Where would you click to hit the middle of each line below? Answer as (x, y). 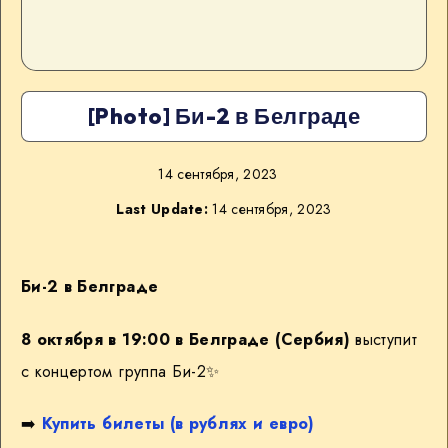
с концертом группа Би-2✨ (120, 371)
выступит (383, 339)
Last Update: (162, 209)
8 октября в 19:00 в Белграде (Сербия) (185, 339)
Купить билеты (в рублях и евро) (178, 424)
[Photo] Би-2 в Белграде (224, 116)
